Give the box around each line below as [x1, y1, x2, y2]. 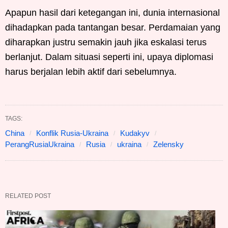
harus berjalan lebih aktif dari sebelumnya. [5, 66, 177, 77]
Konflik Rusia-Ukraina [36, 128, 108, 137]
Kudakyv [120, 128, 150, 137]
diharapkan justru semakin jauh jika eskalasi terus [5, 37, 207, 47]
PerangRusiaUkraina [5, 139, 74, 149]
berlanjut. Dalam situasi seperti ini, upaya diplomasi [5, 51, 213, 62]
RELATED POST [5, 192, 51, 199]
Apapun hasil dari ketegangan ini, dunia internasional [5, 7, 220, 18]
